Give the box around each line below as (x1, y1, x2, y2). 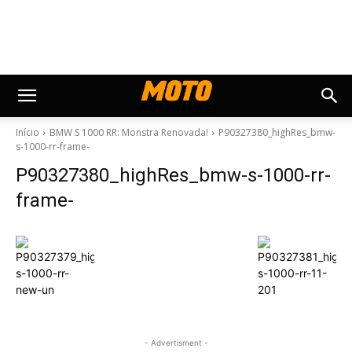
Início (16, 126, 39, 139)
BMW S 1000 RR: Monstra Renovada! (49, 126, 208, 139)
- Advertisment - (144, 338, 208, 347)
